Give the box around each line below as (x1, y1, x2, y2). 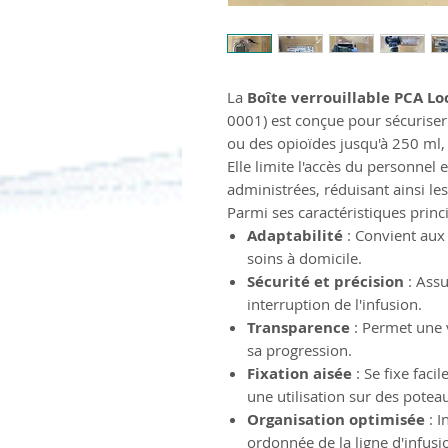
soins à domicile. (247, 247, 362, 268)
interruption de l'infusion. (247, 293, 422, 314)
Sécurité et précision (247, 270, 404, 292)
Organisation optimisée (247, 408, 425, 430)
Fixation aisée (247, 362, 352, 384)
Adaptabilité (247, 224, 343, 246)
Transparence (247, 316, 350, 338)
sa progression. (247, 339, 352, 360)
